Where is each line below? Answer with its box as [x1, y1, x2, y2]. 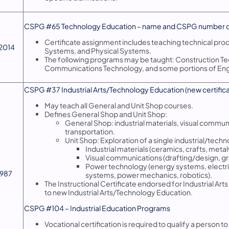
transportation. [65, 126, 115, 136]
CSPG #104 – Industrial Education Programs [24, 203, 170, 213]
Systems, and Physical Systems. [44, 45, 151, 55]
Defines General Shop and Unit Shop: [44, 109, 167, 119]
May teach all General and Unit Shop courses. [44, 100, 193, 110]
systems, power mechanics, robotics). [85, 170, 212, 179]
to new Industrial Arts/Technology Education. [44, 187, 193, 197]
